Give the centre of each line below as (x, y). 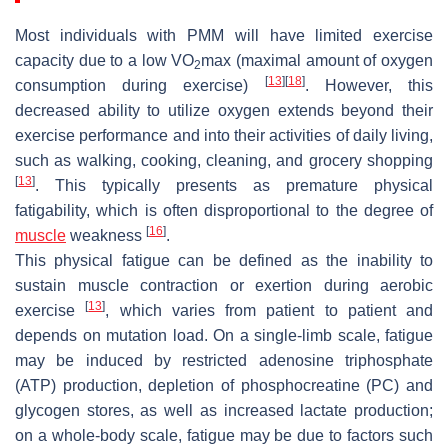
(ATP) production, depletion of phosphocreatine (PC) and (224, 386)
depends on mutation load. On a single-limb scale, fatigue (224, 336)
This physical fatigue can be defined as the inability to (224, 261)
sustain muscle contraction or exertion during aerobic (224, 286)
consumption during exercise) (140, 86)
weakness (106, 236)
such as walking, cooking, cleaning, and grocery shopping (224, 161)
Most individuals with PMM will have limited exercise (224, 36)
